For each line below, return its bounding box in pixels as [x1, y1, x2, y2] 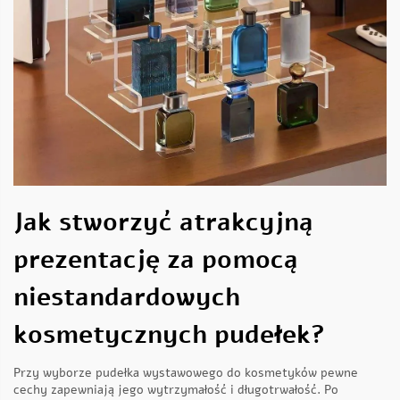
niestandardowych [13, 280, 240, 315]
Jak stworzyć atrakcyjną [13, 205, 313, 240]
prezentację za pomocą [13, 243, 298, 278]
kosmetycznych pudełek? [13, 318, 325, 353]
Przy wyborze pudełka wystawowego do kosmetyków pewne [13, 364, 358, 382]
